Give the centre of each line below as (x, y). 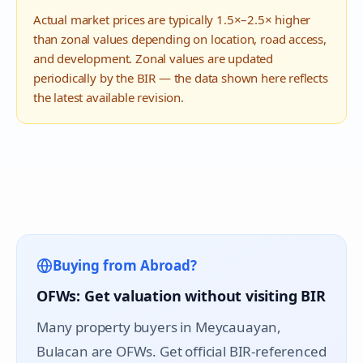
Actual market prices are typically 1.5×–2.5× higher (172, 19)
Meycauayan (236, 327)
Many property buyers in (116, 327)
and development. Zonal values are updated (154, 58)
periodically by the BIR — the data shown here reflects (181, 78)
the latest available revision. (109, 97)
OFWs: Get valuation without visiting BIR (181, 296)
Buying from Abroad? (125, 265)
